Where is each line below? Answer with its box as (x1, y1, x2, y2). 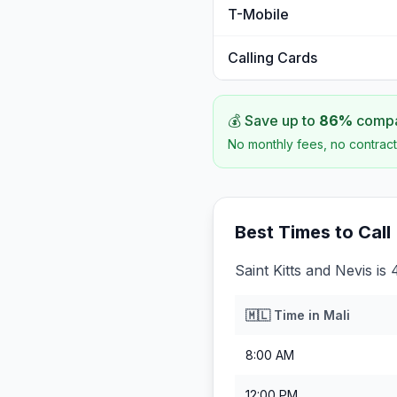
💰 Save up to (228, 112, 319, 129)
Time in (270, 307, 323, 323)
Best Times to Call (235, 222, 391, 243)
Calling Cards (228, 49, 317, 66)
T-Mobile (228, 5, 289, 23)
